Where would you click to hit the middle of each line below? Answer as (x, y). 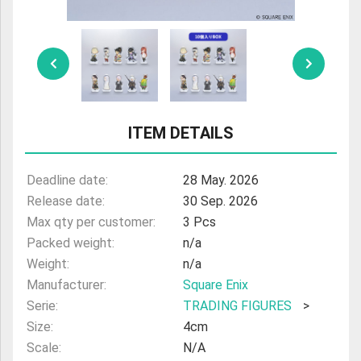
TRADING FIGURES (237, 306)
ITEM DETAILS (181, 133)
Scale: (44, 348)
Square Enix (215, 285)
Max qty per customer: (91, 222)
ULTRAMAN (114, 21)
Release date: (66, 201)
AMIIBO (100, 53)
